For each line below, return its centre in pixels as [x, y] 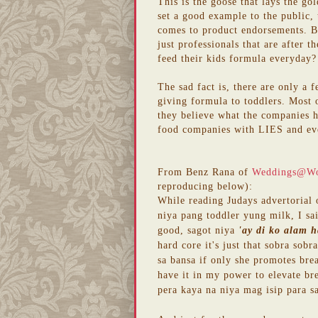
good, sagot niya [196, 230]
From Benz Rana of [205, 171]
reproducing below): [205, 186]
